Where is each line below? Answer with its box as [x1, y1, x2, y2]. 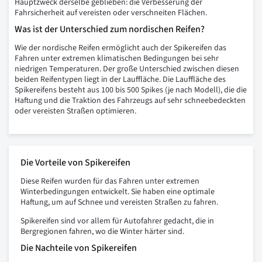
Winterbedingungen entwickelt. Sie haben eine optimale [20, 186, 215, 198]
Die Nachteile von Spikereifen [20, 242, 137, 255]
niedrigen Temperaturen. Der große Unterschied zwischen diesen [15, 63, 239, 75]
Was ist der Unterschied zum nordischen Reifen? [15, 23, 205, 36]
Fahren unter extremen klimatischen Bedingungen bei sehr [15, 53, 219, 65]
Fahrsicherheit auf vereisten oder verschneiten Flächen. [15, 7, 207, 19]
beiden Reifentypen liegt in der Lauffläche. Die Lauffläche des [15, 74, 226, 86]
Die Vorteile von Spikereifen [20, 156, 130, 170]
